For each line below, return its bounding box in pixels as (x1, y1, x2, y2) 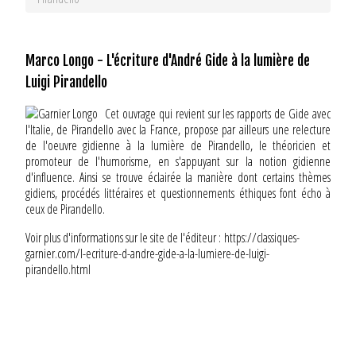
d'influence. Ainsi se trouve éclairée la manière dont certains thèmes (25, 168, 331, 187)
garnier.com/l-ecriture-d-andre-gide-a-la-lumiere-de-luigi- (25, 245, 269, 263)
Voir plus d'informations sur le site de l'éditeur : (25, 229, 224, 247)
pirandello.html (25, 261, 91, 279)
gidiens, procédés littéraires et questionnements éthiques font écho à (25, 184, 331, 203)
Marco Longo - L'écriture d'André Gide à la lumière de (25, 52, 310, 70)
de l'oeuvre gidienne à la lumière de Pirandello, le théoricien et (25, 137, 331, 155)
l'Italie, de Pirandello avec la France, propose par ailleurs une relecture (25, 121, 331, 139)
